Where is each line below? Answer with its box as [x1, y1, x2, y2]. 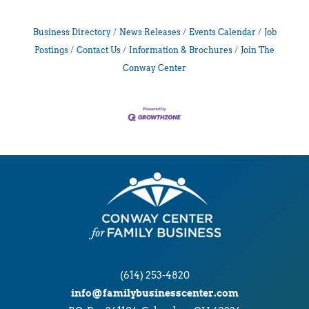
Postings [34, 45, 68, 55]
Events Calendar [188, 27, 256, 37]
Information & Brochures [129, 45, 232, 55]
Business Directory [32, 27, 111, 37]
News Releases [119, 27, 181, 37]
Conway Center [123, 63, 186, 73]
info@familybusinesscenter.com [70, 288, 239, 299]
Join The [241, 45, 275, 55]
